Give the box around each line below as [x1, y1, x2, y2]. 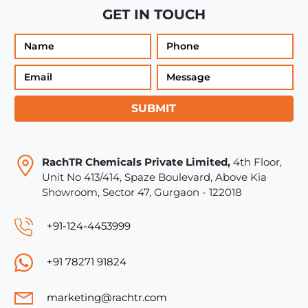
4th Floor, [230, 155, 282, 168]
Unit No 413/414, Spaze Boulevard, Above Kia [41, 170, 267, 184]
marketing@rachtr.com [46, 290, 167, 304]
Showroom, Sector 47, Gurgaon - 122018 [41, 185, 242, 199]
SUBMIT [131, 101, 177, 115]
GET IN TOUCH [102, 5, 206, 23]
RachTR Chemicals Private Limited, [41, 155, 230, 168]
